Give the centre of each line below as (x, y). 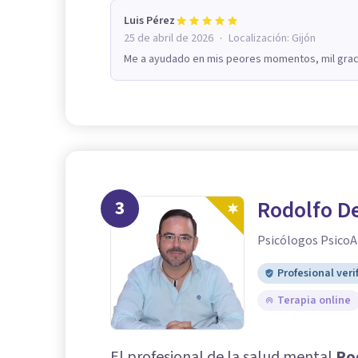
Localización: (260, 38)
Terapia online (314, 300)
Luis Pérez (149, 20)
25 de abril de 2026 (169, 38)
